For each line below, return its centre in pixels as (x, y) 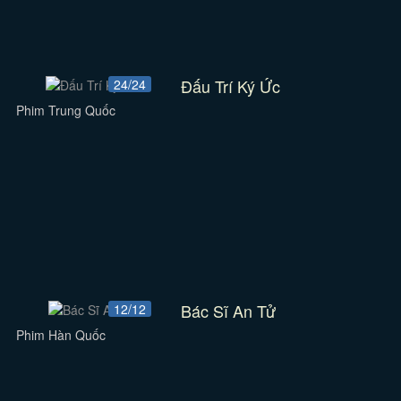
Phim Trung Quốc (65, 110)
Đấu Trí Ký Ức (231, 86)
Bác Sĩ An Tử (229, 311)
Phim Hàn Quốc (60, 335)
